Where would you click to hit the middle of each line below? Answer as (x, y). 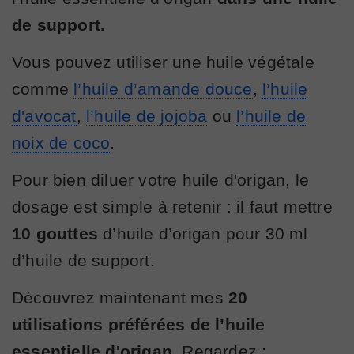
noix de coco (61, 142)
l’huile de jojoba (147, 115)
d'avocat (44, 115)
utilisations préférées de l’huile (139, 324)
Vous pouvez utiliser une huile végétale (163, 62)
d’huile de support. (83, 260)
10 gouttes (55, 233)
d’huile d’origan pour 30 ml (203, 233)
